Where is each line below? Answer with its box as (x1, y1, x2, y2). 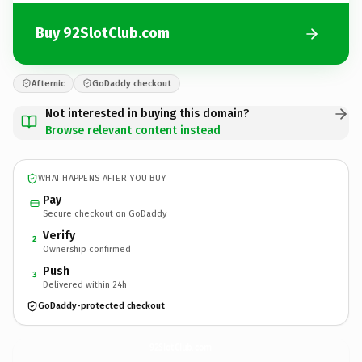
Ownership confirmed (43, 243, 131, 255)
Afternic (32, 78, 65, 89)
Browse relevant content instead (45, 123, 221, 137)
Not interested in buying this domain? (45, 106, 249, 120)
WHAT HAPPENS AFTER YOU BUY (38, 173, 166, 183)
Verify (43, 228, 75, 242)
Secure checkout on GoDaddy (43, 208, 166, 219)
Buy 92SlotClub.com (36, 24, 170, 42)
